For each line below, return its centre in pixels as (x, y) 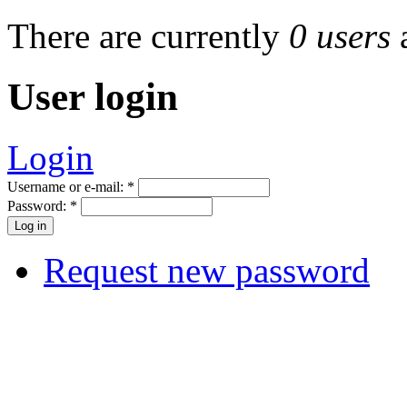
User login (93, 96)
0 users (340, 35)
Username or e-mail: (67, 186)
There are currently (148, 35)
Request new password (207, 270)
